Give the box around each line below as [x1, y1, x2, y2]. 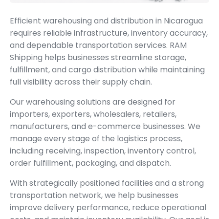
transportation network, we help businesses [10, 189, 178, 201]
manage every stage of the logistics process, [10, 132, 182, 144]
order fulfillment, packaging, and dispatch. [10, 157, 171, 169]
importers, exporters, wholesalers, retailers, [10, 108, 176, 120]
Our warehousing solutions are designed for [10, 96, 175, 108]
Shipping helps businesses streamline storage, [10, 51, 186, 63]
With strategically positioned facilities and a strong [10, 177, 204, 189]
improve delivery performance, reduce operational [10, 201, 206, 213]
